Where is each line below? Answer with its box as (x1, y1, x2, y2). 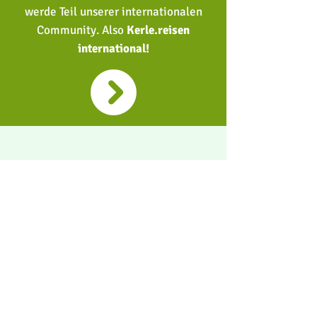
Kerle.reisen (127, 23, 190, 38)
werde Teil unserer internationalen (24, 4, 202, 19)
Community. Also (37, 23, 127, 38)
